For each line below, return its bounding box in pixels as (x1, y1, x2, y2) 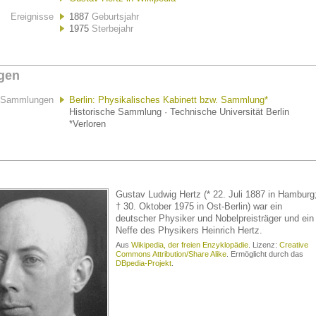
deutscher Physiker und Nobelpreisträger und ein (116, 213, 314, 224)
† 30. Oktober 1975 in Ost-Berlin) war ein (116, 201, 282, 212)
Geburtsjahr (92, 11, 139, 22)
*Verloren (69, 119, 106, 129)
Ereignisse (11, 11, 54, 22)
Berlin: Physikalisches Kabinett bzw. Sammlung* (69, 95, 268, 105)
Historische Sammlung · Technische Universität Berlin (69, 107, 289, 117)
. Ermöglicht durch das (226, 250, 303, 258)
